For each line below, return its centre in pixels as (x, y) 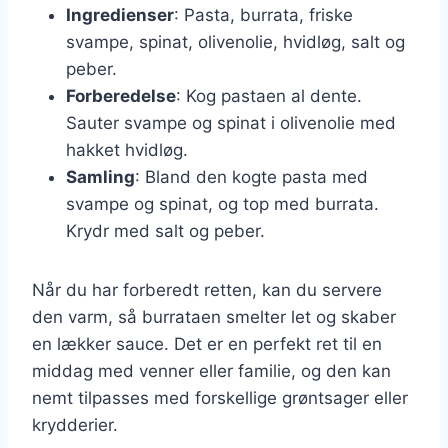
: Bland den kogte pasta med (251, 176)
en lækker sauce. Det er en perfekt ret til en (207, 343)
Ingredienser (120, 14)
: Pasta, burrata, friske (263, 14)
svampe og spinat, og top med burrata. (222, 203)
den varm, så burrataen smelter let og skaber (214, 316)
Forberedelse (121, 95)
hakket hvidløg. (127, 149)
